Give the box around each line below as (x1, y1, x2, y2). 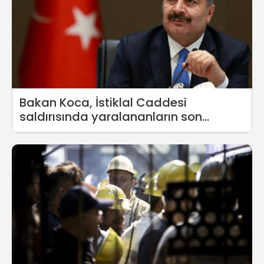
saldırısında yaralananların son (19, 108, 202, 126)
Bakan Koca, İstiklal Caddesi (19, 94, 187, 111)
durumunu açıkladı (19, 123, 132, 140)
